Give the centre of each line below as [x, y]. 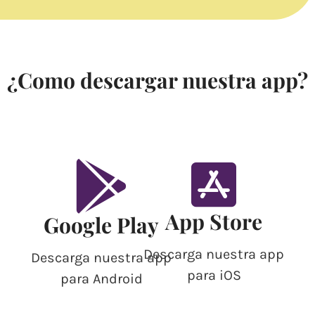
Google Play [101, 225]
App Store [214, 222]
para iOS [214, 276]
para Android [101, 279]
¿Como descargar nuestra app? [157, 81]
